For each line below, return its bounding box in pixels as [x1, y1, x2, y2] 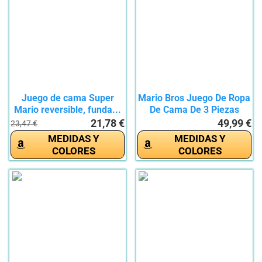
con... [182, 116, 206, 127]
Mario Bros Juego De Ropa [138, 92, 251, 104]
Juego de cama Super [21, 92, 114, 104]
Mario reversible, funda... [14, 104, 122, 116]
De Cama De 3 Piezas [149, 104, 239, 116]
